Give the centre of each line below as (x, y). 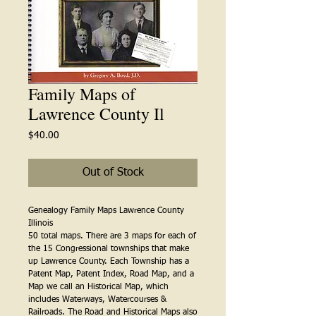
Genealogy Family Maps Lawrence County (106, 211)
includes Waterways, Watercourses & (97, 299)
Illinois (41, 223)
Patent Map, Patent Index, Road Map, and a (111, 274)
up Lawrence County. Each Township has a (109, 261)
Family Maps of (82, 93)
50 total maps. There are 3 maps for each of (112, 236)
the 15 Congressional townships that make (109, 249)
